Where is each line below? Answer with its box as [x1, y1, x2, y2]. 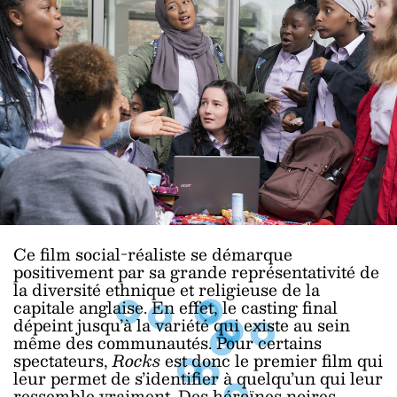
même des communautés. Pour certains [13, 329, 322, 357]
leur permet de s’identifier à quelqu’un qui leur [13, 364, 383, 393]
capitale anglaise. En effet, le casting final [13, 293, 338, 322]
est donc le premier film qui [165, 346, 383, 375]
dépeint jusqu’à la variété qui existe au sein [13, 311, 350, 339]
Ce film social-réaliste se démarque [13, 240, 292, 269]
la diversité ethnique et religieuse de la [13, 276, 320, 304]
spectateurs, [13, 346, 113, 375]
